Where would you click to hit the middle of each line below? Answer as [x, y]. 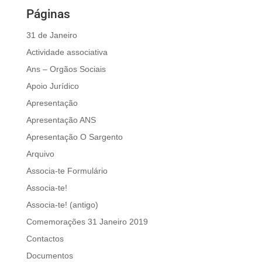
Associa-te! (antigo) [62, 205]
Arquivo [40, 154]
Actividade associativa [67, 52]
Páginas [48, 14]
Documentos [49, 256]
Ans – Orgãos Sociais [66, 69]
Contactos [45, 239]
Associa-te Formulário [67, 171]
